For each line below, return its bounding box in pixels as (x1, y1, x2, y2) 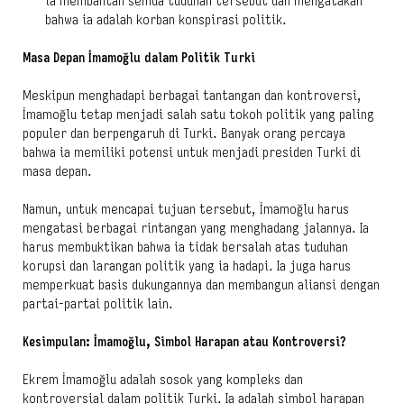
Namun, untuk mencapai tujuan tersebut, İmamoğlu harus (23, 200, 349, 217)
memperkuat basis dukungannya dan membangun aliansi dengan (23, 276, 380, 293)
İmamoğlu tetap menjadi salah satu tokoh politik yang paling (23, 106, 374, 123)
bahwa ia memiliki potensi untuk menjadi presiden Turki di (23, 143, 361, 161)
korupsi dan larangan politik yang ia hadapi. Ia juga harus (23, 257, 351, 274)
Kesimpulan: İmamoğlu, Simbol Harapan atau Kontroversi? (23, 333, 346, 350)
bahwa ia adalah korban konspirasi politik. (45, 11, 287, 28)
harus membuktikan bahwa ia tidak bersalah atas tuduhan (23, 238, 348, 255)
